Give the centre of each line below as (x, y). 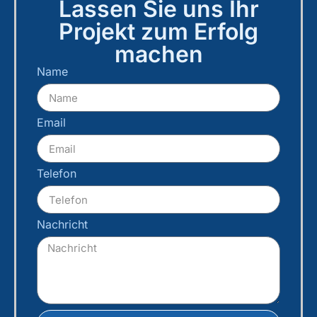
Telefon (57, 174)
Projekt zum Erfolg (158, 32)
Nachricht (62, 225)
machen (158, 54)
